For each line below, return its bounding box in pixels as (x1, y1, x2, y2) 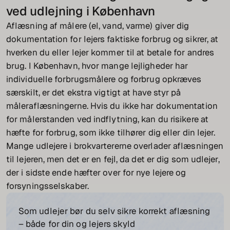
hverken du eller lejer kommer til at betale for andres (6, 47, 215, 59)
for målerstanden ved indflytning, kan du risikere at (6, 113, 208, 125)
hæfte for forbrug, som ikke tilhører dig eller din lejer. (6, 127, 216, 139)
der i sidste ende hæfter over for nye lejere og (6, 167, 186, 179)
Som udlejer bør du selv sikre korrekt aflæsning (18, 205, 210, 217)
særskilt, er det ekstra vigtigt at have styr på (6, 87, 181, 99)
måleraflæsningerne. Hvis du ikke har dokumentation (6, 100, 218, 112)
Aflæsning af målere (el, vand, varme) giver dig (6, 20, 189, 32)
